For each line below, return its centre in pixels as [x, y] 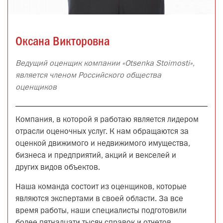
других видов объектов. [58, 168]
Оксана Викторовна [62, 42]
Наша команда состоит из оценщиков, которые [101, 187]
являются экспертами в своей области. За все [99, 199]
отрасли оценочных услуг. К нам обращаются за [102, 132]
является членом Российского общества [88, 76]
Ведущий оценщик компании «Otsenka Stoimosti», [105, 64]
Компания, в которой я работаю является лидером [107, 120]
